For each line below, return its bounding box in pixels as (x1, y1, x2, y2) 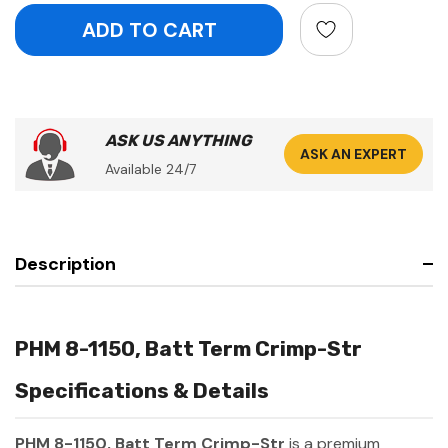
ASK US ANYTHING (105, 130, 252, 150)
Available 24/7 (105, 159, 196, 178)
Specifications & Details (15, 377, 269, 403)
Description (15, 251, 116, 276)
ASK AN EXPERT (300, 145, 407, 164)
